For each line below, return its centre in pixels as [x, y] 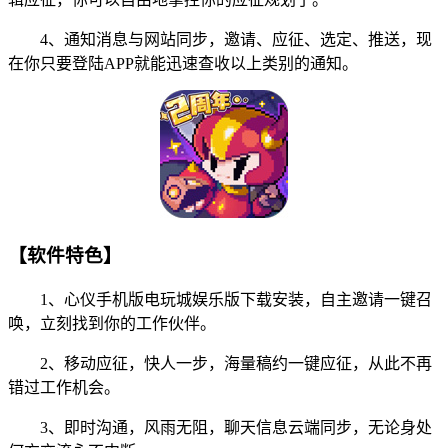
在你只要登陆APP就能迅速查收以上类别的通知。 [183, 63]
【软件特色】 [65, 256]
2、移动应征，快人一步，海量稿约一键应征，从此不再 [220, 363]
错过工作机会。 [64, 387]
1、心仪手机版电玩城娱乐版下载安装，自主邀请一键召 [220, 299]
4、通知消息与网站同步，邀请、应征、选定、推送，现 [220, 39]
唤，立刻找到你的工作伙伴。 [112, 323]
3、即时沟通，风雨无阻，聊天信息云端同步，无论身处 [220, 427]
